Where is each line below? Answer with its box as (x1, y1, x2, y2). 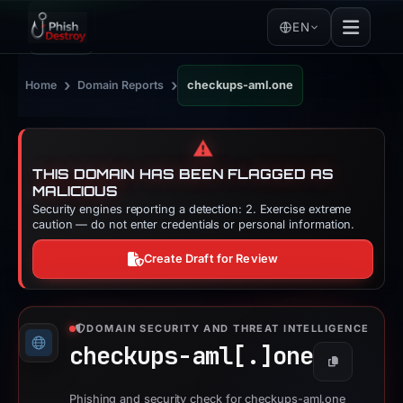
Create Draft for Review (144, 252, 279, 265)
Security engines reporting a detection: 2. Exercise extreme (32, 202, 352, 216)
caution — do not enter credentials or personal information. (32, 218, 355, 231)
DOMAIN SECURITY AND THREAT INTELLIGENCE (86, 322, 370, 335)
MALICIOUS (32, 183, 119, 200)
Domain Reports (77, 78, 164, 92)
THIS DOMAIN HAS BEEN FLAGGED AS (32, 166, 334, 183)
